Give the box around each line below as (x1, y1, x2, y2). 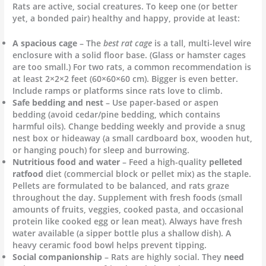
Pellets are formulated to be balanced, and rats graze (12, 179, 230, 191)
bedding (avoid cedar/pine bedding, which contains (12, 108, 221, 120)
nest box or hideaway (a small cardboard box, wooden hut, (12, 132, 253, 144)
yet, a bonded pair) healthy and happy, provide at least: (12, 12, 240, 24)
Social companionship (12, 251, 103, 262)
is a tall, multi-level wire (152, 37, 252, 49)
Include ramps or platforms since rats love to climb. (12, 84, 223, 96)
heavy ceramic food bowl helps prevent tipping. (12, 239, 207, 251)
